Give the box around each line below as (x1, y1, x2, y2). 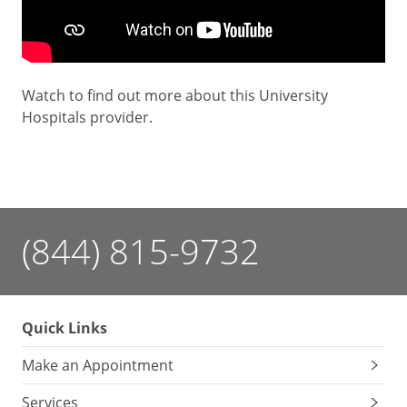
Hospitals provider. (22, 106, 153, 127)
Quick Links (22, 317, 107, 338)
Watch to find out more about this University (22, 84, 328, 105)
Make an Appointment (22, 354, 174, 375)
